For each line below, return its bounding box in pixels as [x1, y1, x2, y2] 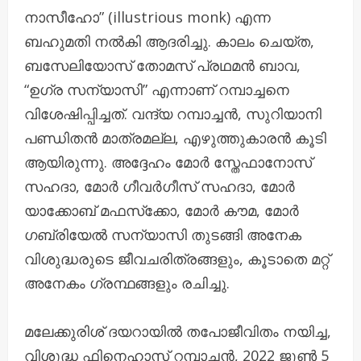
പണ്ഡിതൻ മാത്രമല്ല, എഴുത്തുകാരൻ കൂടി [24, 127, 326, 147]
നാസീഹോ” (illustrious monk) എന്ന [24, 6, 271, 27]
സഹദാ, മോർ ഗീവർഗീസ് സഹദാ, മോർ [24, 176, 295, 196]
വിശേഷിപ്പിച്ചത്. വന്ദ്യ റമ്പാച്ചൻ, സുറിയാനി [24, 103, 322, 123]
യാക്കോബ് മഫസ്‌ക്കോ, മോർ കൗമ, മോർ [24, 200, 299, 220]
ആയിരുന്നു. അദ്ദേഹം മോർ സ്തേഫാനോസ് [24, 151, 312, 172]
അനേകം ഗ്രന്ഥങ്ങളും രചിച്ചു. [24, 272, 230, 293]
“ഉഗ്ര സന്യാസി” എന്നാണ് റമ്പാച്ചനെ [24, 79, 289, 99]
